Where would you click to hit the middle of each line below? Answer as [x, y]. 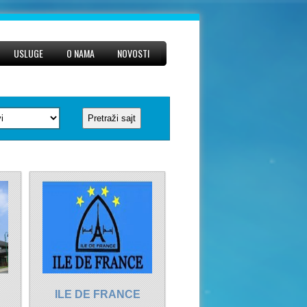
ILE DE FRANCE [97, 294]
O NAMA [80, 53]
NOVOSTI [134, 53]
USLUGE [29, 53]
